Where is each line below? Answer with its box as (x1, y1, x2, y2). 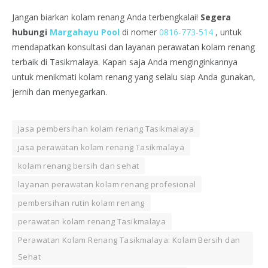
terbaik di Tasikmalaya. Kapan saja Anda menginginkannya (12, 56, 237, 68)
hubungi (12, 26, 50, 38)
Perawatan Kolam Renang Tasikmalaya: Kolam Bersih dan (18, 234, 240, 246)
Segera (200, 11, 231, 23)
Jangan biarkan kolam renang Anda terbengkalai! (12, 11, 200, 23)
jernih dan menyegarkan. (12, 86, 107, 98)
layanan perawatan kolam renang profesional (18, 179, 196, 190)
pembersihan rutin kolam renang (18, 197, 145, 209)
